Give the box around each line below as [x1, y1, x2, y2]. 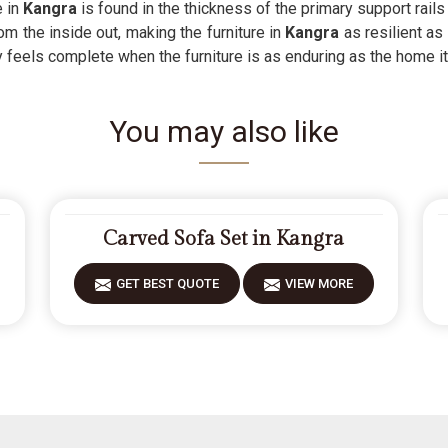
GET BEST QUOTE [115, 276, 219, 291]
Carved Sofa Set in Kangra [103, 227, 345, 251]
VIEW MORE [284, 276, 353, 291]
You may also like [109, 114, 339, 149]
